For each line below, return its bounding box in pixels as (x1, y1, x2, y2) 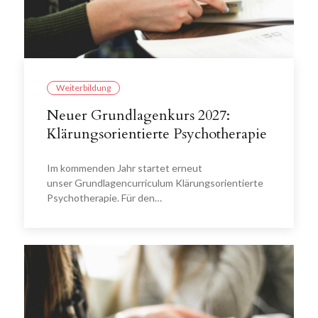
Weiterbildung (56, 82, 111, 93)
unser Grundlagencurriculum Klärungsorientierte (47, 177, 263, 189)
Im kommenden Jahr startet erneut (47, 162, 202, 174)
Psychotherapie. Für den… (47, 192, 162, 204)
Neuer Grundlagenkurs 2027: (47, 106, 230, 125)
